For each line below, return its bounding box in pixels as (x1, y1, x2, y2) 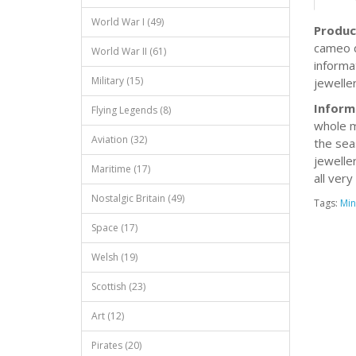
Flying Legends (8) (91, 103, 171, 117)
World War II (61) (91, 44, 166, 58)
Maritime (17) (91, 162, 150, 176)
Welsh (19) (91, 250, 137, 264)
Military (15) (91, 74, 143, 87)
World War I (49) (91, 15, 164, 29)
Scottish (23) (91, 280, 145, 293)
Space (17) (91, 221, 137, 234)
